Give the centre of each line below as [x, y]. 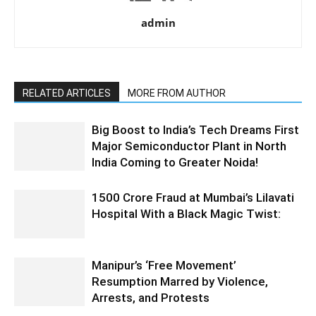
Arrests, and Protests [151, 298]
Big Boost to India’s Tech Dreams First [195, 130]
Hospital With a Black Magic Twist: [186, 214]
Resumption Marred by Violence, [180, 282]
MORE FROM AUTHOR [177, 93]
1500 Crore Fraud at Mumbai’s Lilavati [193, 198]
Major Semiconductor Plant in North [189, 146]
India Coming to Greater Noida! [175, 163]
